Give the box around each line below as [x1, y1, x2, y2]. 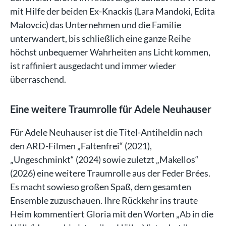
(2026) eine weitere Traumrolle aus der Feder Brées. [10, 167, 210, 179]
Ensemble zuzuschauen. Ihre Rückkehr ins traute [10, 194, 198, 206]
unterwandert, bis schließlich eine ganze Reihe [10, 32, 191, 44]
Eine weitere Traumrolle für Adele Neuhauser [10, 102, 211, 115]
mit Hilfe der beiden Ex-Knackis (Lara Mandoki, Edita [10, 5, 215, 17]
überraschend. [10, 73, 66, 85]
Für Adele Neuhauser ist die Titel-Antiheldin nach [10, 126, 203, 138]
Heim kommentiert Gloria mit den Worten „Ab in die [10, 208, 213, 219]
